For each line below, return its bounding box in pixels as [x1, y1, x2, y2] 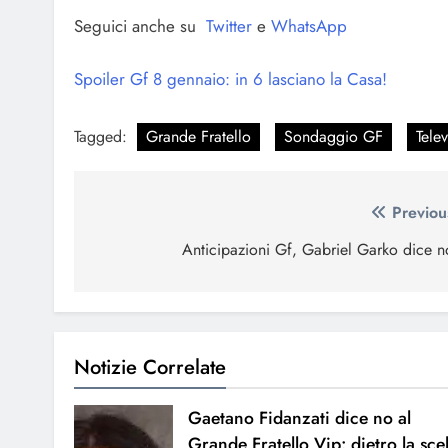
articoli [93, 236, 170, 272]
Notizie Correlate [74, 352, 226, 383]
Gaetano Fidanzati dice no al [187, 405, 411, 432]
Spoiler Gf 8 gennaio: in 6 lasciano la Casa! [74, 66, 387, 91]
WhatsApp [266, 14, 347, 39]
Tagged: [74, 125, 132, 149]
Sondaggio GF [284, 125, 383, 149]
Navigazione [93, 200, 235, 236]
